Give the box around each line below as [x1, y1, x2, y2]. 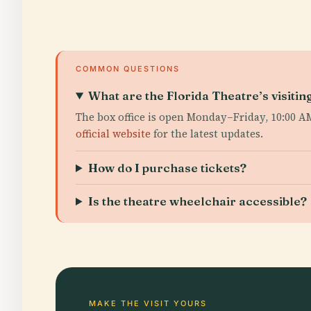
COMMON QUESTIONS [76, 64, 180, 74]
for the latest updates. [151, 126, 263, 141]
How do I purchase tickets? [88, 160, 247, 175]
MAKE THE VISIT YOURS [89, 299, 207, 308]
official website [76, 126, 151, 141]
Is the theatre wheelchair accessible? [88, 194, 308, 208]
